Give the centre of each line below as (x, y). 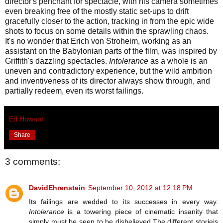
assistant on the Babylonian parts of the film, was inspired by (111, 51)
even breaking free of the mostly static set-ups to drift (97, 11)
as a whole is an (178, 61)
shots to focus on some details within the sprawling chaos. (107, 31)
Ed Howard (26, 119)
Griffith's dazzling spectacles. (57, 61)
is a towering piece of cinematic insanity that (141, 211)
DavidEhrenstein (57, 187)
